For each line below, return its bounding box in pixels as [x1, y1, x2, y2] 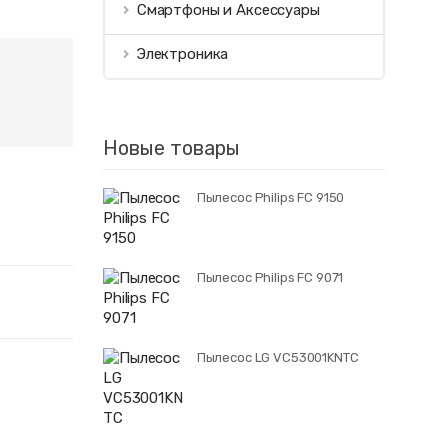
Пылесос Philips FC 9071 [196, 270, 344, 286]
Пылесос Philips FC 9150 [196, 190, 345, 206]
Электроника [136, 44, 229, 63]
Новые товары [103, 136, 240, 161]
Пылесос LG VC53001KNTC [196, 350, 359, 366]
